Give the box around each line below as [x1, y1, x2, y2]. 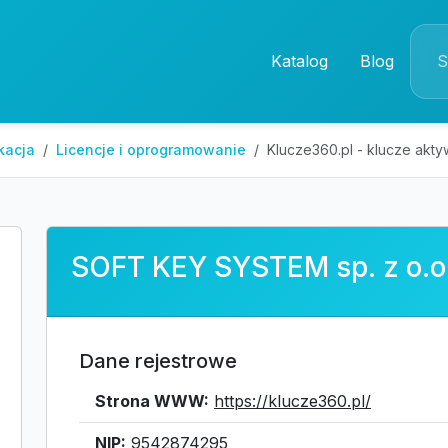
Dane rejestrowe [79, 349, 237, 373]
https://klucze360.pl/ [214, 391, 371, 411]
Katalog [271, 51, 328, 71]
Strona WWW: [95, 391, 209, 411]
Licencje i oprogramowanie [56, 141, 246, 158]
